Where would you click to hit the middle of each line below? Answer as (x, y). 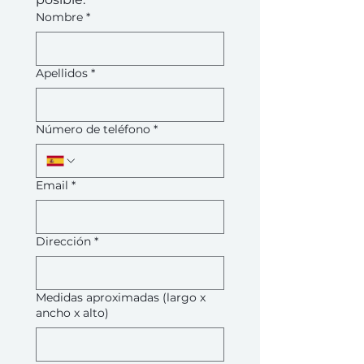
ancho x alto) (72, 313)
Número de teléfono (93, 129)
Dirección (63, 241)
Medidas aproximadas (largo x (121, 297)
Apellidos (62, 73)
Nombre (59, 17)
